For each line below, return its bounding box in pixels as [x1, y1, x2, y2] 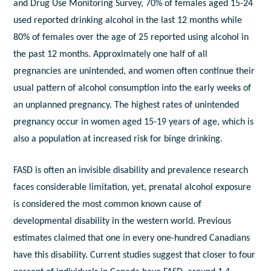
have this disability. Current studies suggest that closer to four [13, 250, 256, 261]
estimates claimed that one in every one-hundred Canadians [13, 233, 250, 244]
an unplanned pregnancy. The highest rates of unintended [13, 100, 240, 111]
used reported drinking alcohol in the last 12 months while [13, 16, 243, 26]
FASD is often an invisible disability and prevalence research [13, 166, 249, 176]
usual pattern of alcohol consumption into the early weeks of [13, 83, 252, 94]
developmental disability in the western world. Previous [13, 217, 232, 227]
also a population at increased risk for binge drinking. [13, 134, 223, 145]
